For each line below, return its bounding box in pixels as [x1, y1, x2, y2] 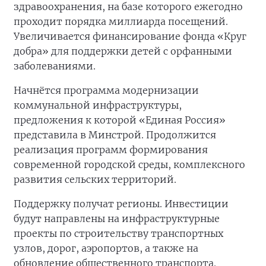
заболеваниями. [14, 60, 96, 72]
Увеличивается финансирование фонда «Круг [14, 30, 246, 42]
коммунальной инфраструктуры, [14, 99, 182, 111]
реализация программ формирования [14, 144, 208, 156]
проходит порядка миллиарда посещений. [14, 15, 228, 27]
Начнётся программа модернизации [14, 84, 199, 96]
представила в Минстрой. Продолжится [14, 129, 216, 141]
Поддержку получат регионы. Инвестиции [14, 198, 229, 210]
